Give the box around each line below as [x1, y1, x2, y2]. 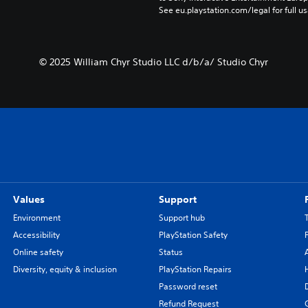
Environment [12, 211, 60, 223]
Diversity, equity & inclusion [12, 263, 117, 275]
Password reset [158, 280, 217, 292]
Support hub [158, 211, 205, 223]
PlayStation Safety [158, 228, 228, 241]
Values [12, 192, 45, 206]
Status [158, 245, 183, 258]
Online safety [12, 245, 63, 258]
